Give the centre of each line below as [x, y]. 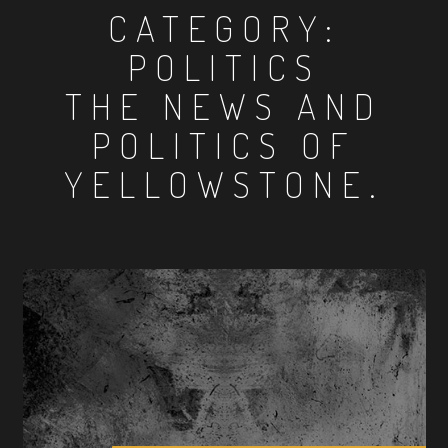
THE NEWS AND [224, 106]
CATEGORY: [224, 28]
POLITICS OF [224, 145]
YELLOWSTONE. [224, 184]
